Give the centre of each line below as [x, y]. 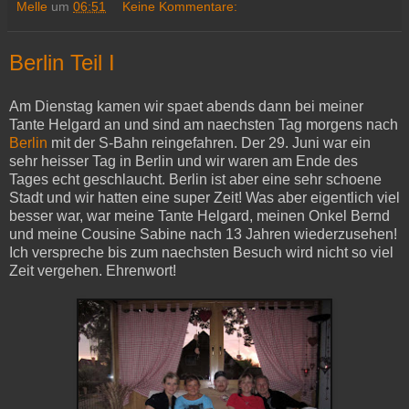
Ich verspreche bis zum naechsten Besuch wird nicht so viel [201, 252]
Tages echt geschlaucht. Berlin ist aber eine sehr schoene [195, 179]
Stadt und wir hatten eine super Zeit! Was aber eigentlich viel [204, 197]
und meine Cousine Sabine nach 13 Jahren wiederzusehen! [203, 234]
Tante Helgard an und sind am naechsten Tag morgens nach [204, 124]
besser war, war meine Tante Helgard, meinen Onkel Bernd [199, 215]
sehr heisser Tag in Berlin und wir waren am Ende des [184, 161]
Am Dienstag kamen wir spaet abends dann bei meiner [186, 106]
